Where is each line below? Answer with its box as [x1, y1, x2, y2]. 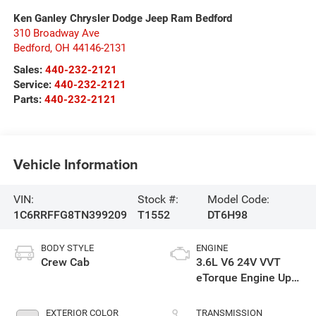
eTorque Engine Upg [196, 271, 298, 285]
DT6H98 [207, 207, 248, 221]
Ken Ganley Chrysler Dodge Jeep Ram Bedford [13, 12, 232, 25]
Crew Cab [40, 255, 90, 269]
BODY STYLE [40, 243, 94, 254]
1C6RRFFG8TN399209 [13, 207, 127, 221]
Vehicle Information [13, 153, 138, 174]
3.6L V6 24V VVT [196, 255, 281, 269]
